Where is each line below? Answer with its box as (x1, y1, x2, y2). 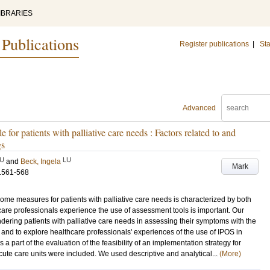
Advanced (183, 104, 216, 112)
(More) (219, 250, 241, 258)
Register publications (180, 40, 249, 48)
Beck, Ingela (20, 157, 61, 166)
